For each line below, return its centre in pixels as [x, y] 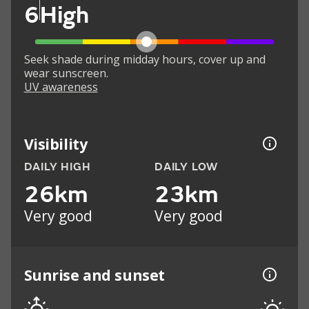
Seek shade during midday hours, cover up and [144, 60]
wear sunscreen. [66, 73]
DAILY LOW [187, 167]
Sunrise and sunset [94, 275]
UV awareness [61, 87]
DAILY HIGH [57, 167]
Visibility [56, 143]
